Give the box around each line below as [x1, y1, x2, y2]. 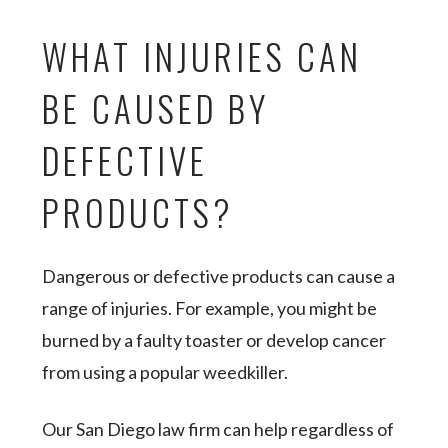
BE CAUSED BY [42, 82, 270, 134]
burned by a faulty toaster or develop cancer [42, 329, 387, 351]
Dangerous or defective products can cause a [42, 265, 396, 287]
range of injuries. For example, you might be [42, 297, 378, 319]
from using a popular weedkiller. [42, 361, 292, 383]
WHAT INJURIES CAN [42, 30, 363, 82]
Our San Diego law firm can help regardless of [42, 418, 395, 440]
